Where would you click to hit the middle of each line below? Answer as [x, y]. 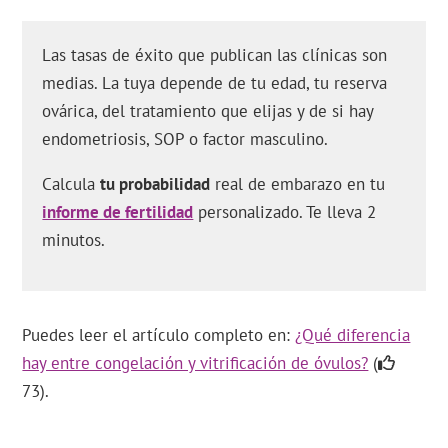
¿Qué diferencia [353, 335]
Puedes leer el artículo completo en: [159, 335]
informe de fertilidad [118, 212]
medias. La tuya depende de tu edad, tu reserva [215, 83]
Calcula [71, 184]
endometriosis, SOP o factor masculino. [185, 139]
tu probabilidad [155, 184]
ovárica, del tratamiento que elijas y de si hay [208, 111]
